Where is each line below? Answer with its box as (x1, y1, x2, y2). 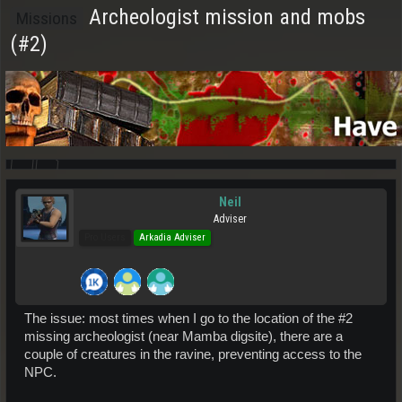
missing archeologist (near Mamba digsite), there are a (24, 329, 343, 344)
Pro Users (84, 232, 126, 243)
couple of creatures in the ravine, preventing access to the (24, 347, 362, 362)
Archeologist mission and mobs (83, 4, 365, 30)
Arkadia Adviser (139, 232, 205, 243)
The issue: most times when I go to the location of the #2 (24, 311, 353, 326)
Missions (16, 8, 77, 29)
